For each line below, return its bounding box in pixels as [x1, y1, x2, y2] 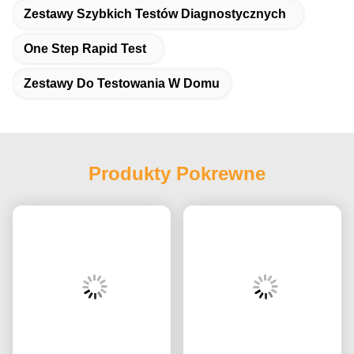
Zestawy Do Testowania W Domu [24, 76, 220, 90]
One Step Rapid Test [24, 41, 146, 55]
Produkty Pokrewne [88, 162, 265, 184]
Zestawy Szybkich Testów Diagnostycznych [24, 6, 286, 21]
